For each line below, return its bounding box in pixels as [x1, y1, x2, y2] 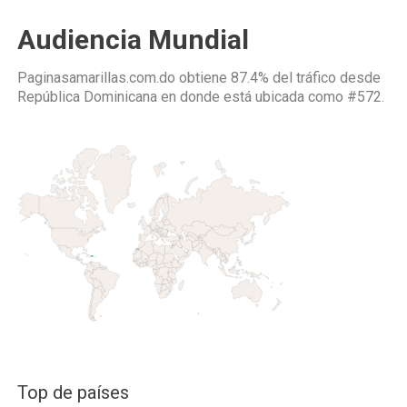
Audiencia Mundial [17, 24, 249, 55]
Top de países [17, 382, 129, 403]
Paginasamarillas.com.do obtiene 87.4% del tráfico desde [17, 69, 381, 86]
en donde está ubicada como [157, 88, 347, 105]
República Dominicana [17, 88, 157, 105]
